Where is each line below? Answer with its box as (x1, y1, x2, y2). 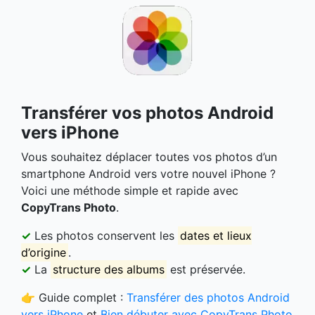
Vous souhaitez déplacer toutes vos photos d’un (21, 149, 277, 164)
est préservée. (167, 262, 246, 276)
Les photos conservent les (31, 228, 178, 243)
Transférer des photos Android (127, 290, 290, 304)
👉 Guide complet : (21, 290, 127, 304)
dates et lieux (180, 228, 252, 243)
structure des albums (53, 262, 165, 276)
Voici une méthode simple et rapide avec (21, 183, 238, 198)
